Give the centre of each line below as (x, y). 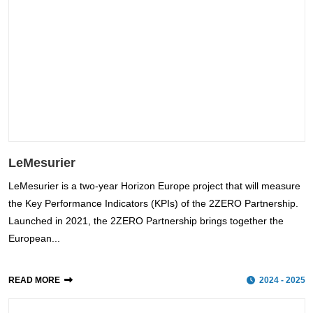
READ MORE (34, 281)
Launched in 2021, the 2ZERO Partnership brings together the (146, 221)
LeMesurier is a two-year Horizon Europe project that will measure (154, 186)
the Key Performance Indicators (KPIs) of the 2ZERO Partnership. (153, 204)
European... (34, 239)
